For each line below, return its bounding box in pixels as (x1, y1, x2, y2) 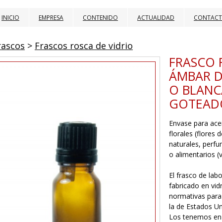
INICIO (1, 13, 19, 22)
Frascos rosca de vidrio (35, 40, 133, 52)
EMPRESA (39, 13, 63, 22)
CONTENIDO (83, 13, 118, 22)
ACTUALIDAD (137, 13, 174, 22)
